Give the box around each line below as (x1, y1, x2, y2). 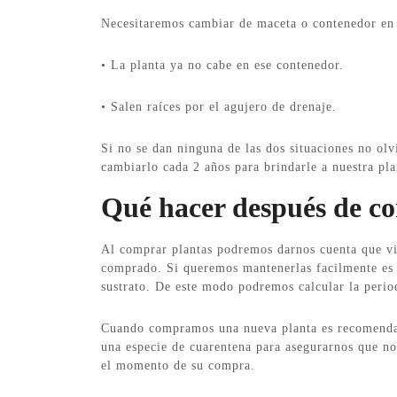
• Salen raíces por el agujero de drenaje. (101, 99, 337, 113)
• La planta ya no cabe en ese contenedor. (101, 58, 344, 72)
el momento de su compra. (101, 358, 255, 372)
